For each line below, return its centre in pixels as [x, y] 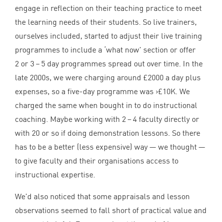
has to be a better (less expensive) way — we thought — [111, 147]
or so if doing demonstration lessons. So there [120, 133]
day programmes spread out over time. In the [124, 63]
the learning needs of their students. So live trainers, [106, 22]
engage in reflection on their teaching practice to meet [108, 8]
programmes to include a [59, 50]
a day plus [182, 77]
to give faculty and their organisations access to [97, 161]
